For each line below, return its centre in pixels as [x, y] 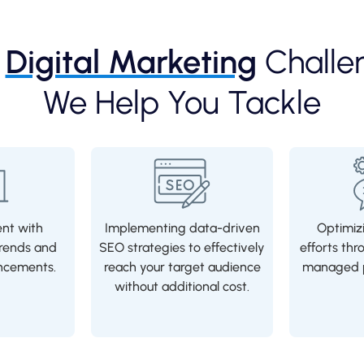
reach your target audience [182, 267]
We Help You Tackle [182, 103]
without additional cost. [182, 287]
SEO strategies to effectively [182, 248]
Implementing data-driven [182, 228]
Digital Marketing [131, 62]
